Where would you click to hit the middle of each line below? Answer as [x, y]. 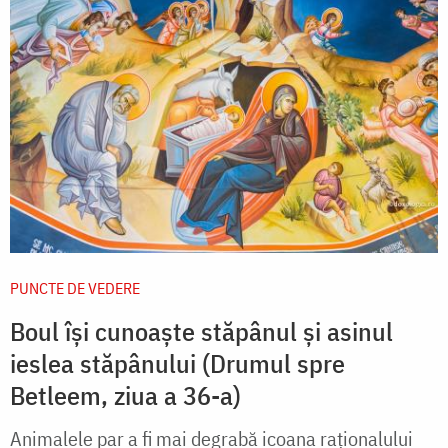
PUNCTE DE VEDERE [75, 287]
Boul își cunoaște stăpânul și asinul [201, 330]
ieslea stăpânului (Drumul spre [177, 362]
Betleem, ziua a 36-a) [125, 394]
